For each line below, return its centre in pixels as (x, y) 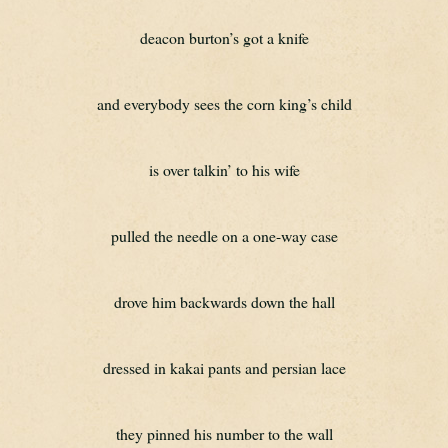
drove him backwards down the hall (224, 301)
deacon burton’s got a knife (224, 37)
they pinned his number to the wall (224, 433)
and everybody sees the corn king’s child (224, 103)
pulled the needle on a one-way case (224, 235)
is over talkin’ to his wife (224, 169)
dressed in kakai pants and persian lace (224, 367)
